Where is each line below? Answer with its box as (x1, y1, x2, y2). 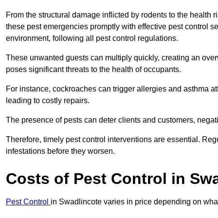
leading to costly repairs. (6, 96, 91, 105)
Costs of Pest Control (6, 170, 167, 188)
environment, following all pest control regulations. (6, 34, 178, 43)
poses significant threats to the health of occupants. (6, 65, 183, 74)
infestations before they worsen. (6, 147, 115, 156)
